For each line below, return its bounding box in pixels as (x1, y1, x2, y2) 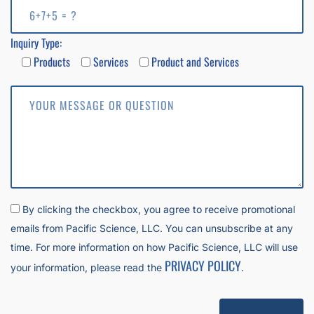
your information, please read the (11, 261, 165, 273)
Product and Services (151, 53, 239, 70)
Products (34, 53, 70, 70)
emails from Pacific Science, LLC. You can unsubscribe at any (11, 221, 293, 234)
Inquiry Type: (11, 34, 62, 51)
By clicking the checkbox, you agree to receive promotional (22, 203, 295, 215)
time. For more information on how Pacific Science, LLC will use (11, 240, 298, 253)
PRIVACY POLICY (165, 256, 241, 275)
